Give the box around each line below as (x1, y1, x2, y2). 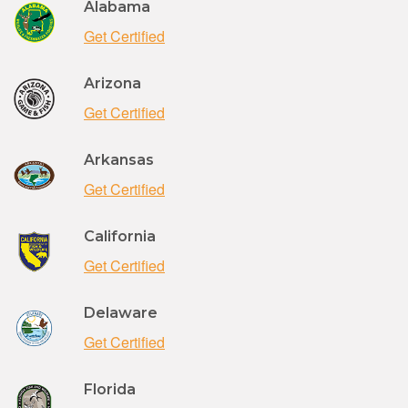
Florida (84, 380, 136, 398)
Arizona (84, 74, 141, 92)
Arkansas (84, 150, 154, 168)
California (84, 227, 156, 245)
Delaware (84, 303, 158, 321)
